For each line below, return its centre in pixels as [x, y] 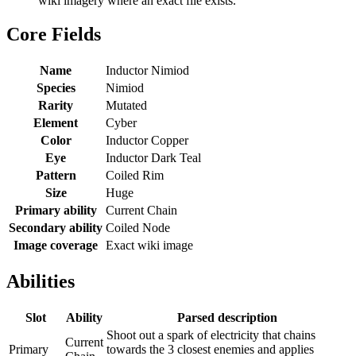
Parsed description [227, 317]
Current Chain [141, 210]
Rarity [56, 105]
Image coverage [56, 245]
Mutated [126, 105]
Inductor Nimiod [147, 70]
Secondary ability [56, 227]
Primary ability [56, 210]
